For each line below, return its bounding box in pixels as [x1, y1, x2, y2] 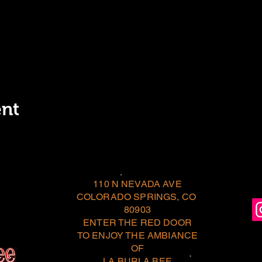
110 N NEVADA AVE [93, 178, 182, 189]
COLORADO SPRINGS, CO [76, 191, 199, 202]
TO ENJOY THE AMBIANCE [77, 230, 198, 241]
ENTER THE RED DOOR [83, 217, 192, 228]
